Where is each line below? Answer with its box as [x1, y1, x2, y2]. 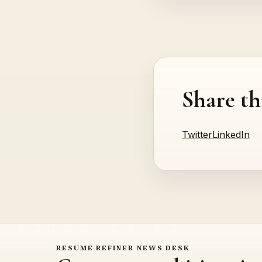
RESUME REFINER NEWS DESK [56, 243, 191, 253]
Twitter [182, 128, 212, 140]
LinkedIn [212, 128, 250, 140]
